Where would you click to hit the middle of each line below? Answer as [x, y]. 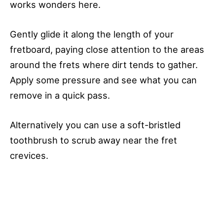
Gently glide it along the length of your [92, 34]
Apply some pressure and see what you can [103, 80]
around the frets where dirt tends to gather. [104, 64]
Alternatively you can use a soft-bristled [95, 125]
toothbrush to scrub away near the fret [93, 140]
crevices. [29, 156]
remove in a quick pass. [60, 95]
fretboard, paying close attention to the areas [107, 49]
